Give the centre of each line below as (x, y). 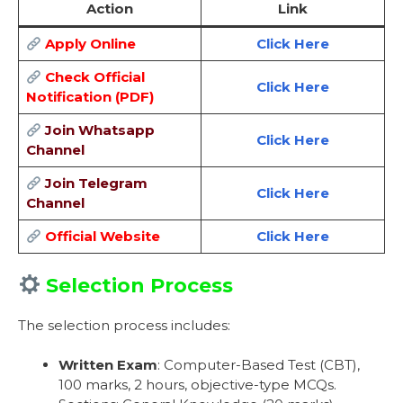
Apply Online (90, 44)
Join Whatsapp (99, 130)
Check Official (94, 77)
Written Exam (108, 365)
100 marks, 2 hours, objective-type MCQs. (197, 385)
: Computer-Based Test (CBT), (259, 365)
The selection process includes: (124, 325)
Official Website (102, 237)
